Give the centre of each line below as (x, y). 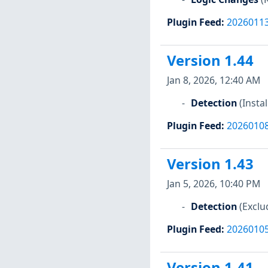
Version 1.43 (210, 164)
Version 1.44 (210, 61)
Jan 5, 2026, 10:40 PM (213, 183)
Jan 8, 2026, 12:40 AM (213, 80)
